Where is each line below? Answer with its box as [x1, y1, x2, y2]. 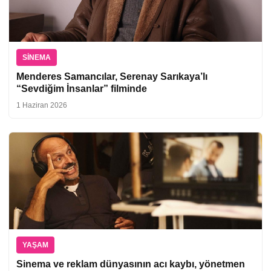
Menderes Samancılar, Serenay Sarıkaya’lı [16, 71, 207, 82]
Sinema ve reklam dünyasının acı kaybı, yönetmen [16, 258, 245, 269]
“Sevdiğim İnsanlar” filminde [16, 83, 147, 94]
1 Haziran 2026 [16, 100, 67, 109]
